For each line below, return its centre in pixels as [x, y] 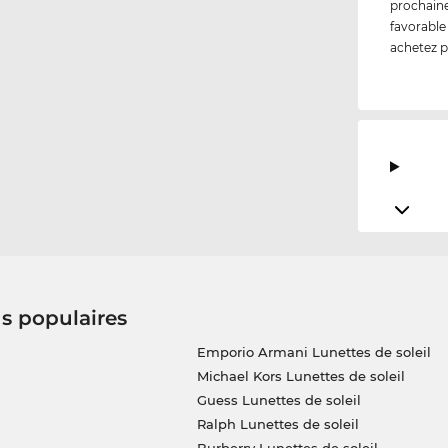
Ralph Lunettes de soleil [277, 424]
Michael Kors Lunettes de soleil [300, 376]
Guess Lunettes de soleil [278, 400]
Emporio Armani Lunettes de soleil [313, 352]
